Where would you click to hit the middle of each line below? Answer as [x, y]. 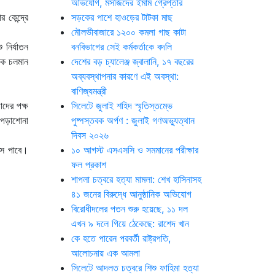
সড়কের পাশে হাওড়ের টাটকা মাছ [122, 17]
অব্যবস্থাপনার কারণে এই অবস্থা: [125, 76]
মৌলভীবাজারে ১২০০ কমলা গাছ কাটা [129, 32]
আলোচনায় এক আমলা [106, 253]
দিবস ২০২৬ [90, 135]
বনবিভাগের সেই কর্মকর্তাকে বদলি [122, 47]
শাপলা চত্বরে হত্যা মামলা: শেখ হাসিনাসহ [136, 179]
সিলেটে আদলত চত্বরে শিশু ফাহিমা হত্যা [135, 268]
